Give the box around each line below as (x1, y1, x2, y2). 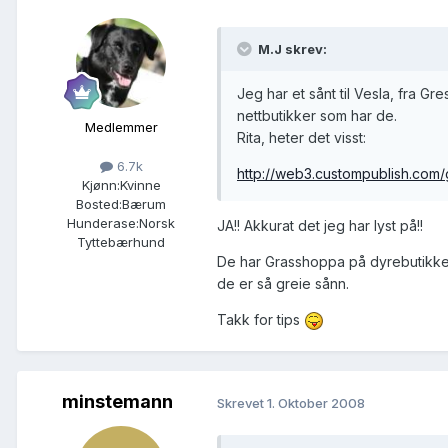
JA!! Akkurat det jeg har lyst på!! (217, 217, 423, 235)
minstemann (61, 391, 173, 413)
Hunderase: (67, 215, 139, 232)
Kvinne (119, 177, 161, 194)
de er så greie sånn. (217, 275, 349, 293)
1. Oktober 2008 (267, 394, 365, 411)
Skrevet (217, 394, 267, 411)
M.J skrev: (255, 41, 327, 58)
